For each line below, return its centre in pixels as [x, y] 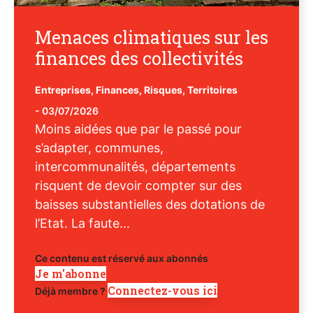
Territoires [212, 90]
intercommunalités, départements [135, 167]
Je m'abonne [71, 274]
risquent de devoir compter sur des [138, 186]
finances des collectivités [139, 59]
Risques [163, 90]
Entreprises [63, 90]
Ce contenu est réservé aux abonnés [122, 259]
